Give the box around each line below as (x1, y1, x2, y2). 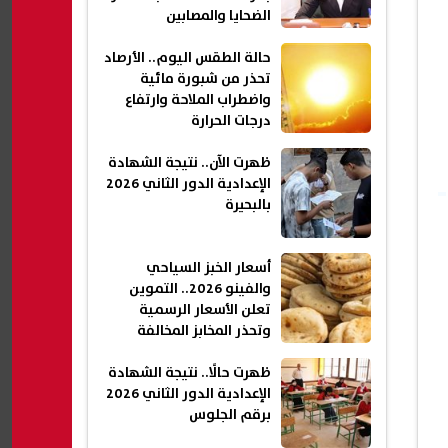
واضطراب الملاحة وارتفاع (125, 89, 271, 112)
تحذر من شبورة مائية (140, 68, 271, 91)
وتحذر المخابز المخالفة (137, 320, 271, 343)
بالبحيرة (225, 194, 271, 217)
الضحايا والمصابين (166, 5, 271, 28)
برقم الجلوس (189, 404, 271, 427)
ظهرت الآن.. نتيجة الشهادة (108, 152, 271, 175)
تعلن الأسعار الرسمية (139, 299, 271, 322)
